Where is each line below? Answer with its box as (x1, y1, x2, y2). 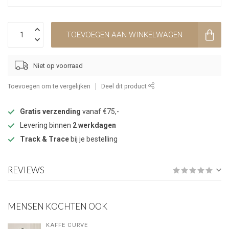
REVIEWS (8, 165, 44, 176)
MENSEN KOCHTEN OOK (8, 201, 107, 212)
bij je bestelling (69, 135, 118, 144)
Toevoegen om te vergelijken (8, 82, 90, 90)
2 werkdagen (73, 121, 116, 130)
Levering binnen (20, 121, 73, 130)
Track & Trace (20, 135, 69, 144)
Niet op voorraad (33, 61, 83, 70)
